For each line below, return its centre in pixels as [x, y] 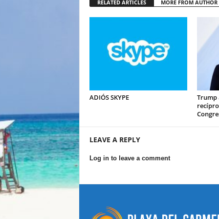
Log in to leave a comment [130, 158]
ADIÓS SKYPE [109, 97]
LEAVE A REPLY [115, 140]
